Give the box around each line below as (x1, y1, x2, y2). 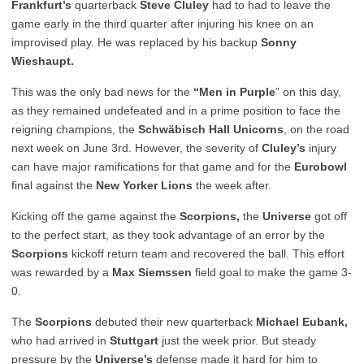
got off (311, 210, 347, 223)
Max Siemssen (112, 266, 192, 279)
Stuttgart (110, 334, 158, 347)
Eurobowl (294, 160, 347, 173)
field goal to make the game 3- (192, 266, 352, 279)
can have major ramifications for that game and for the (11, 160, 294, 173)
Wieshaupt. (11, 54, 74, 67)
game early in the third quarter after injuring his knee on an (11, 17, 314, 30)
